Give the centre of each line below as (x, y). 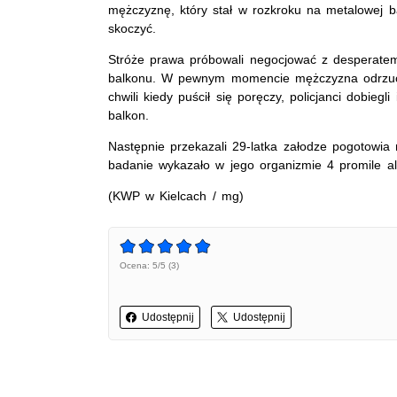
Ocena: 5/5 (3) (149, 265)
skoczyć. (132, 28)
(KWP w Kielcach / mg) (176, 195)
